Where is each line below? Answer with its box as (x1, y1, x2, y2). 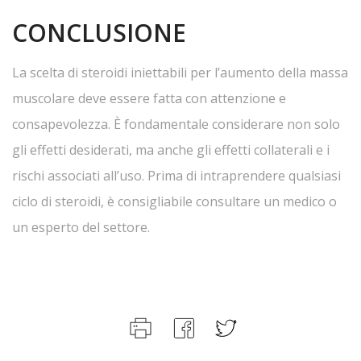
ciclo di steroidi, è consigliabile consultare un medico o (12, 193, 337, 210)
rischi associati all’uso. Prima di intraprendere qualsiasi (12, 167, 341, 185)
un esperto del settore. (12, 218, 150, 236)
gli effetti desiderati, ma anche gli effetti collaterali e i (12, 141, 330, 159)
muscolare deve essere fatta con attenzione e (12, 89, 286, 107)
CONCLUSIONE (12, 16, 186, 49)
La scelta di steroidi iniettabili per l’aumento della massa (12, 64, 348, 81)
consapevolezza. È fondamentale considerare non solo (12, 115, 340, 133)
